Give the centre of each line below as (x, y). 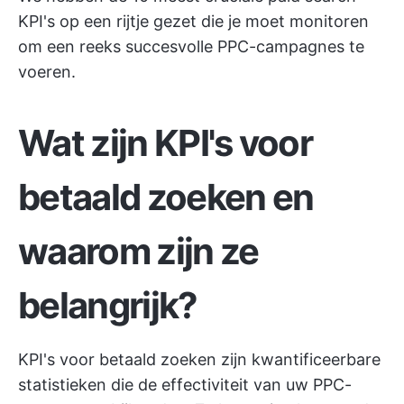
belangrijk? (108, 305)
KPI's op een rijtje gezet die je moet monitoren (193, 21)
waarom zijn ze (138, 251)
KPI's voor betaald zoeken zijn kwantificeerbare (199, 359)
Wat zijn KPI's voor (165, 143)
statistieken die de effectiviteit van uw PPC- (185, 385)
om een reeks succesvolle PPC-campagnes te (191, 46)
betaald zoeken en (166, 197)
